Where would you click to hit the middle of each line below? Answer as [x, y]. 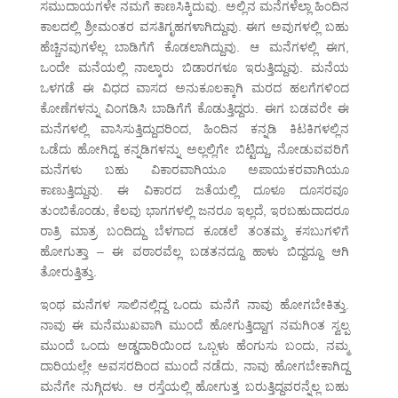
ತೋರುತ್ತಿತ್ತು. [68, 272]
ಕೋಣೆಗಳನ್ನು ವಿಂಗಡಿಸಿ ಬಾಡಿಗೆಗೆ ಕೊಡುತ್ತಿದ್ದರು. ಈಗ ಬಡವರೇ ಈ [195, 109]
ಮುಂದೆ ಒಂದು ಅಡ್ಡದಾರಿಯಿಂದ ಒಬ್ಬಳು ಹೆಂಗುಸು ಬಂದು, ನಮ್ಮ [195, 346]
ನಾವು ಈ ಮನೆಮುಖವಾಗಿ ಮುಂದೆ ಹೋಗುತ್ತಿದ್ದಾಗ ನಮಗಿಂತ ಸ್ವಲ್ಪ [195, 326]
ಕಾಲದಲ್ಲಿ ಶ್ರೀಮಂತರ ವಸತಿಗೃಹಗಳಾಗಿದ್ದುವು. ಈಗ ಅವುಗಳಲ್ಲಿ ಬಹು [195, 27]
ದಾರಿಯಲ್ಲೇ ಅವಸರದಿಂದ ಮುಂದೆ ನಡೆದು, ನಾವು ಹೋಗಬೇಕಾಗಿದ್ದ [195, 366]
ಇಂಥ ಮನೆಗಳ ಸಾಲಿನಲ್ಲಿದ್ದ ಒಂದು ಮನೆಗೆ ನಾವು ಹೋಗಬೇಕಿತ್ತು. [195, 305]
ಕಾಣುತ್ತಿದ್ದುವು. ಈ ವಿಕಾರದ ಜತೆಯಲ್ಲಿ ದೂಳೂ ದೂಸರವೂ [195, 191]
